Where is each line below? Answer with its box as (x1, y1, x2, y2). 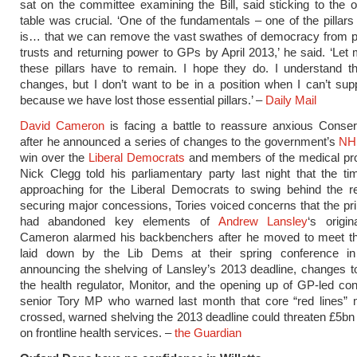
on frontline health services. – (20, 326, 175, 339)
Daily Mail (265, 93, 316, 107)
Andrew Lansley (218, 214, 308, 228)
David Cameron (20, 119, 104, 132)
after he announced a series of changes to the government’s (20, 135, 339, 148)
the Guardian (175, 326, 241, 339)
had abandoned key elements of (20, 214, 218, 228)
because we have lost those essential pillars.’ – (20, 93, 265, 107)
